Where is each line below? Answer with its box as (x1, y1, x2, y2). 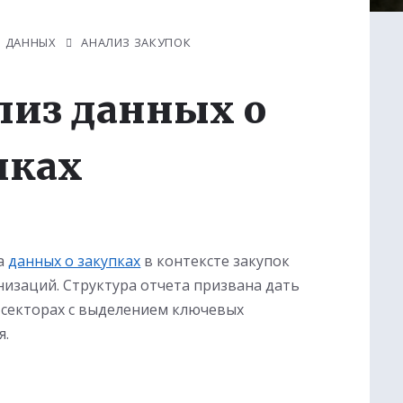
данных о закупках (8, 251, 141, 271)
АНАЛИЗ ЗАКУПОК (81, 34, 192, 50)
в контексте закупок (140, 251, 291, 271)
